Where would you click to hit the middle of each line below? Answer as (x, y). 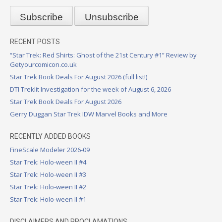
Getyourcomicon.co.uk (43, 65)
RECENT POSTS (35, 42)
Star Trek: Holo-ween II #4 (48, 162)
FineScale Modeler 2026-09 (50, 150)
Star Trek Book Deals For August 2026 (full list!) (79, 77)
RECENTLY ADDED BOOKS (50, 137)
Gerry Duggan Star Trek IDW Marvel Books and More (89, 114)
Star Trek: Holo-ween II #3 (48, 175)
